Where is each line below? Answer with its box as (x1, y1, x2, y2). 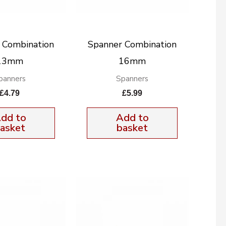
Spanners (116, 73, 149, 84)
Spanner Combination (88, 38, 177, 50)
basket (117, 121, 148, 135)
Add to (116, 110, 149, 125)
